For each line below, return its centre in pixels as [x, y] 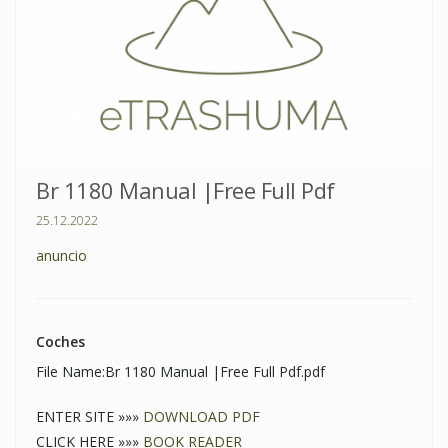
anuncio [61, 256]
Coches [60, 342]
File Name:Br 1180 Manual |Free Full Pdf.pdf [180, 372]
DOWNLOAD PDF [201, 417]
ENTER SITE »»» [89, 417]
